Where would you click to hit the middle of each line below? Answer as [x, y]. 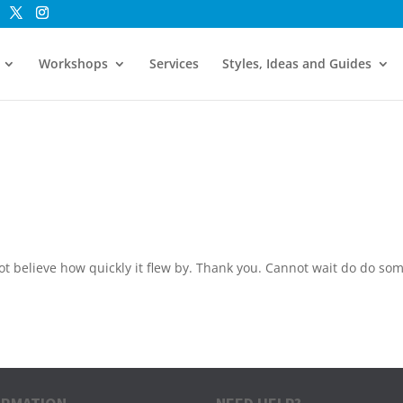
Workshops [73, 63]
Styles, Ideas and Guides [296, 63]
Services [174, 63]
